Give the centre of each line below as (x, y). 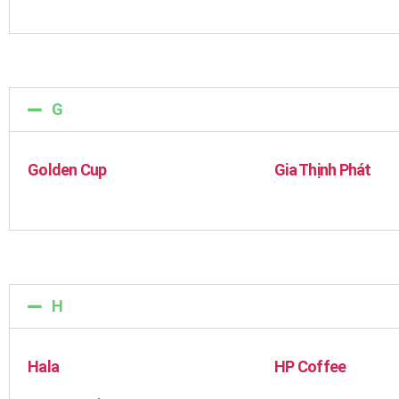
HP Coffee (310, 366)
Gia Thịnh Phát (323, 170)
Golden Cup (67, 170)
